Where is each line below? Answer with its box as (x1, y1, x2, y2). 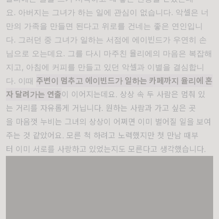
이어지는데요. (71, 89, 117, 100)
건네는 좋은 (128, 21, 169, 31)
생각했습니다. (160, 144, 206, 154)
